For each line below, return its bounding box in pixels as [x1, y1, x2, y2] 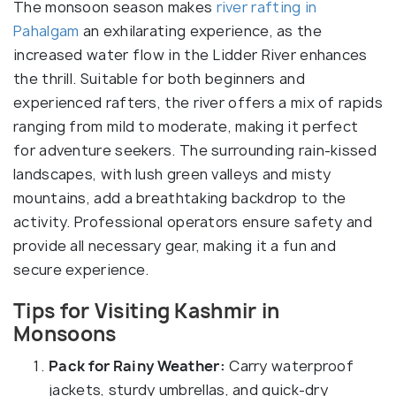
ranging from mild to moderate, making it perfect [13, 117, 359, 137]
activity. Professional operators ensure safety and [13, 212, 372, 232]
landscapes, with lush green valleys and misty [13, 164, 331, 185]
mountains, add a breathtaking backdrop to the [13, 188, 346, 209]
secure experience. [13, 260, 153, 280]
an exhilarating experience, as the [79, 21, 322, 42]
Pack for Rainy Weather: [49, 356, 225, 377]
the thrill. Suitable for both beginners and [13, 69, 305, 89]
